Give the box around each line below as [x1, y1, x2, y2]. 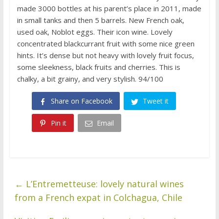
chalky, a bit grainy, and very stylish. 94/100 [17, 74, 163, 84]
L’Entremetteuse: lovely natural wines [23, 178, 184, 190]
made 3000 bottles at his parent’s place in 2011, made [17, 3, 201, 14]
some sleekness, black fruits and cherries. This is [17, 62, 180, 72]
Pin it [50, 118, 66, 128]
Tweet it [142, 96, 169, 106]
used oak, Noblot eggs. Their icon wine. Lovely [17, 27, 173, 37]
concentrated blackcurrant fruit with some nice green [17, 39, 195, 49]
